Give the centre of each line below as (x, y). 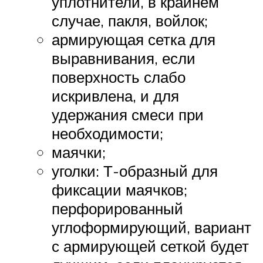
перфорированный (117, 209)
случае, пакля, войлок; (130, 21)
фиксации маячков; (119, 190)
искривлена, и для (115, 96)
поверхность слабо (119, 77)
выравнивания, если (124, 58)
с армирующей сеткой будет (150, 246)
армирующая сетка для (134, 40)
